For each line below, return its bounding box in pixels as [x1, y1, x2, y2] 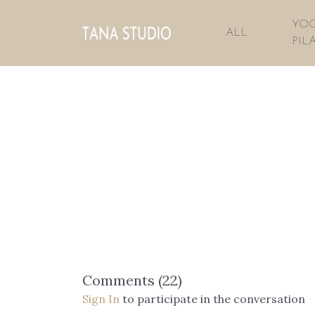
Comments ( [82, 271, 162, 289]
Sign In [82, 292, 120, 306]
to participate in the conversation [120, 292, 305, 306]
